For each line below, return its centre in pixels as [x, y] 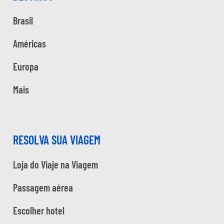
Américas [29, 44]
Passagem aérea [43, 188]
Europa [26, 67]
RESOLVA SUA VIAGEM [57, 140]
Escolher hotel [39, 211]
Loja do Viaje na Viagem [55, 165]
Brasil [23, 21]
